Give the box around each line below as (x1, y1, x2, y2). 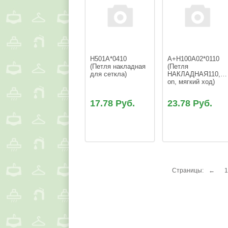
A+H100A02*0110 (167, 55, 222, 63)
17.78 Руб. (90, 98, 135, 109)
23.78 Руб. (167, 98, 213, 109)
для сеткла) (90, 70, 127, 78)
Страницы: (172, 167, 204, 175)
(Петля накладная (90, 63, 148, 71)
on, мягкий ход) (167, 78, 215, 86)
